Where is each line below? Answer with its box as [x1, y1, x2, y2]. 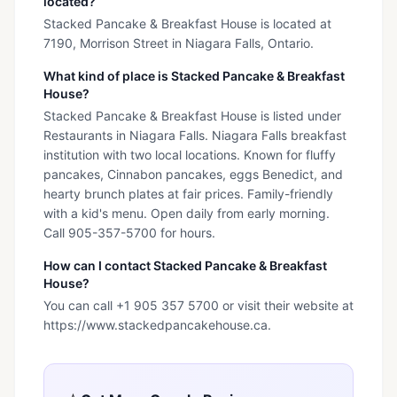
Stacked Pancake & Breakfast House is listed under [43, 108, 341, 123]
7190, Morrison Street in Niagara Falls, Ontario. [43, 35, 314, 51]
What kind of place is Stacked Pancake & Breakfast [43, 68, 345, 83]
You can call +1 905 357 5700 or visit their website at [43, 298, 354, 313]
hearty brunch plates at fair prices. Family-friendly [43, 186, 333, 201]
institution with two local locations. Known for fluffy [43, 147, 336, 162]
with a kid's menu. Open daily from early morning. [43, 206, 330, 221]
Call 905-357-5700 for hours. [43, 225, 215, 240]
